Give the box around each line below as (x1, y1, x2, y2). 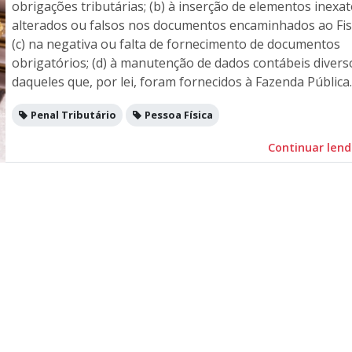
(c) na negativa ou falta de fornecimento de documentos (12, 35, 340, 53)
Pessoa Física (142, 108, 213, 122)
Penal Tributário (28, 108, 116, 122)
